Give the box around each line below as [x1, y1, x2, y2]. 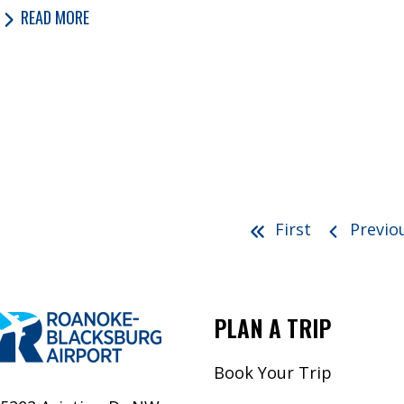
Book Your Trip [214, 361, 332, 383]
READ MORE [20, 5, 89, 30]
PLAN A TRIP [214, 310, 331, 344]
